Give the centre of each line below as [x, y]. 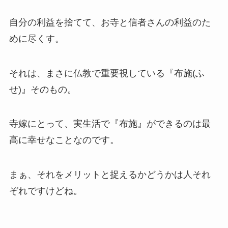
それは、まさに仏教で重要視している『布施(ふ [107, 73]
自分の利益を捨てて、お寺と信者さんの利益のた [110, 22]
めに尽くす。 [36, 38]
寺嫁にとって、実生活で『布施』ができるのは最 [110, 124]
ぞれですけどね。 [46, 191]
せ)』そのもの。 [42, 89]
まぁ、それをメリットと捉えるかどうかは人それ [110, 175]
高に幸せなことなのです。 [64, 140]
